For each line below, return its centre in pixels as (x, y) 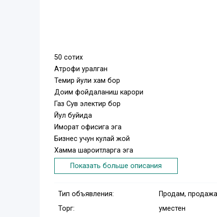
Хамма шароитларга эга (94, 151)
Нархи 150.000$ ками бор (96, 174)
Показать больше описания (116, 166)
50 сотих (69, 58)
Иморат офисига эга (88, 127)
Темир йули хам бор (87, 81)
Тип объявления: (86, 194)
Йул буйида (73, 116)
